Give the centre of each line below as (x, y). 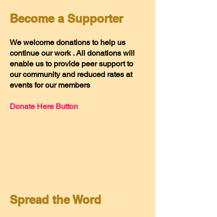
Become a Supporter (68, 18)
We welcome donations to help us (68, 42)
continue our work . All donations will (72, 53)
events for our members (51, 85)
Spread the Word (57, 200)
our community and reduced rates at (71, 74)
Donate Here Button (45, 106)
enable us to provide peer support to (71, 64)
